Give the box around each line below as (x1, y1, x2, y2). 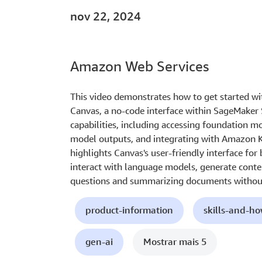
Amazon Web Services (70, 58, 209, 75)
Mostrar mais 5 (143, 236, 206, 248)
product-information (85, 204, 173, 216)
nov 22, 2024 (70, 9, 141, 23)
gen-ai (85, 236, 113, 248)
